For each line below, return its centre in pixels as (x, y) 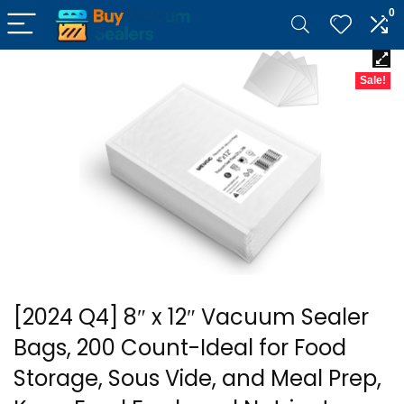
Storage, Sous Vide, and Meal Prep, (197, 378)
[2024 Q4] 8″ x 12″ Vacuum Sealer (191, 317)
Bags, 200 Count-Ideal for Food (180, 348)
